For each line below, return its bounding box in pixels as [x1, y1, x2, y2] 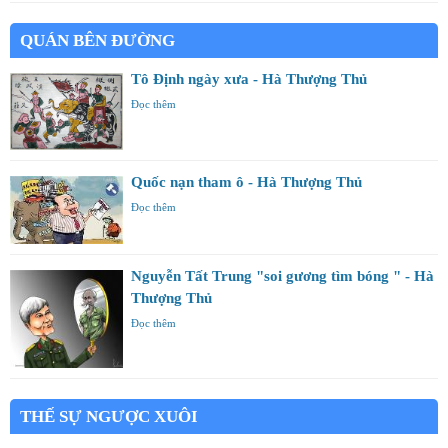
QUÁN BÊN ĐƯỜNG [20, 30, 175, 50]
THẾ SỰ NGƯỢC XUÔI [20, 406, 198, 426]
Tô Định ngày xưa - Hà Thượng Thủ [131, 70, 367, 87]
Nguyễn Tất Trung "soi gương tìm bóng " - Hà [131, 267, 434, 284]
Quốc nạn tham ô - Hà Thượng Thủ [131, 173, 362, 190]
